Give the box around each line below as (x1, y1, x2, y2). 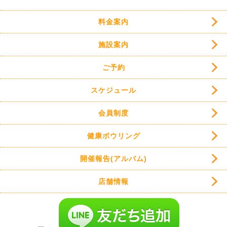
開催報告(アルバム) (80, 155, 147, 163)
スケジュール (91, 86, 136, 94)
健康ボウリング (87, 132, 140, 140)
